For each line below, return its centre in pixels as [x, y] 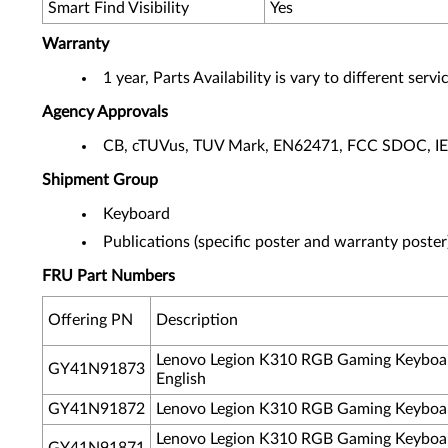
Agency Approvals [105, 112]
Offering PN [92, 320]
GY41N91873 [96, 369]
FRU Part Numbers [108, 276]
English [181, 379]
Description [197, 320]
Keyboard [136, 214]
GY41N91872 [96, 409]
